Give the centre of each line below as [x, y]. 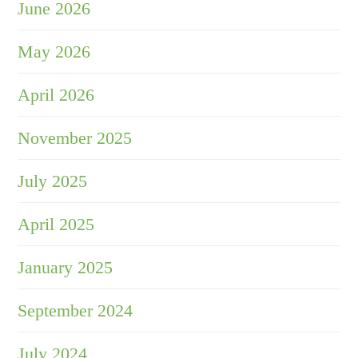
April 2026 [56, 95]
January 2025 [66, 268]
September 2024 [76, 311]
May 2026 [54, 52]
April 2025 [56, 225]
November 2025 [75, 138]
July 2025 [53, 181]
